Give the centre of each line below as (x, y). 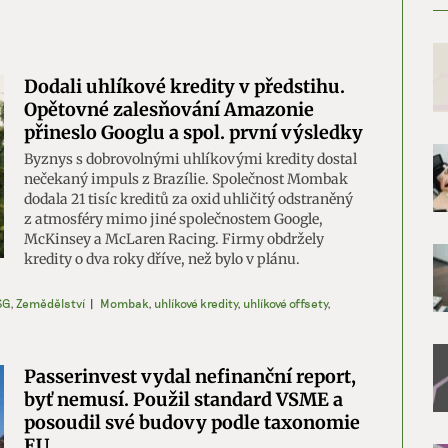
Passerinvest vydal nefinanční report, (190, 376)
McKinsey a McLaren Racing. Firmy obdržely (174, 239)
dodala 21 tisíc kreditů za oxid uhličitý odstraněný (188, 199)
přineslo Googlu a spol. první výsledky (193, 132)
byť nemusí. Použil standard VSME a (183, 399)
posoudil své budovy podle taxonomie (192, 422)
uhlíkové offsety (285, 303)
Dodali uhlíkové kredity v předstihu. (184, 86)
